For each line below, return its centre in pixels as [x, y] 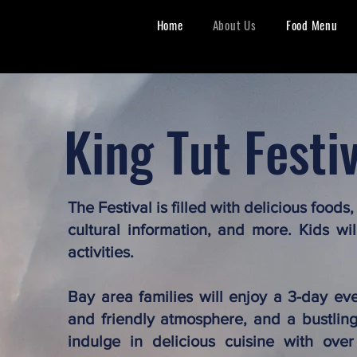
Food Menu [312, 25]
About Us [234, 25]
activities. [101, 252]
